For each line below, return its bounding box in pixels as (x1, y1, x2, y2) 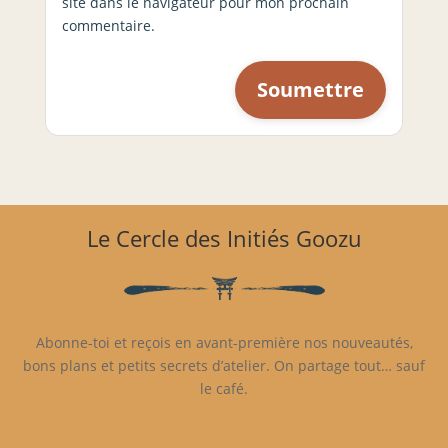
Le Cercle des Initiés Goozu (86, 223, 362, 254)
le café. (200, 379, 248, 399)
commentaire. (61, 16, 155, 36)
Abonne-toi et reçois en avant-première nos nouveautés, (35, 333, 413, 353)
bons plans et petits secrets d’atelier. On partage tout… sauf (23, 356, 425, 376)
